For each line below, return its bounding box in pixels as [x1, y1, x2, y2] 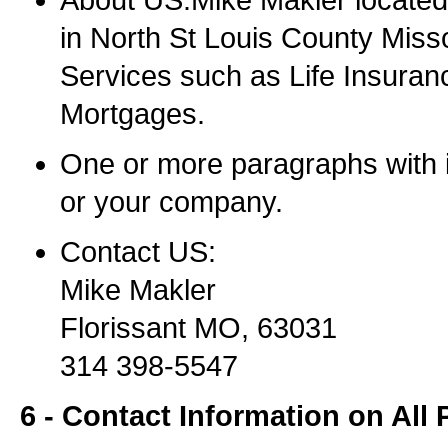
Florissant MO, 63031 [60, 312, 337, 344]
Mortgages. [60, 98, 205, 130]
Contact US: [60, 236, 216, 268]
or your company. [60, 186, 283, 218]
